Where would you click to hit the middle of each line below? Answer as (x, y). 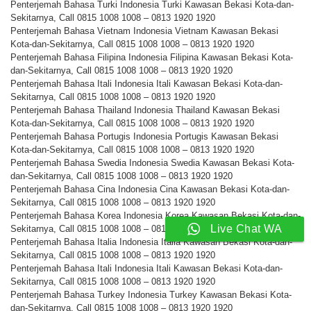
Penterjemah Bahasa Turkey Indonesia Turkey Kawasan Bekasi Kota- (151, 295)
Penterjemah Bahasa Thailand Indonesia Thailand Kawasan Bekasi (145, 110)
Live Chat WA (246, 229)
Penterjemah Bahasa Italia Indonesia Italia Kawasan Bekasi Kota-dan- (151, 242)
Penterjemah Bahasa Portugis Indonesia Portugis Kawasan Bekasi (144, 137)
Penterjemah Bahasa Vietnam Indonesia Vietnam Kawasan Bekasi (144, 31)
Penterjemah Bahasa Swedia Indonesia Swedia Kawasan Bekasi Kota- (152, 163)
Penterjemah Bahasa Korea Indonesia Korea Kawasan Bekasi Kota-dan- (155, 216)
